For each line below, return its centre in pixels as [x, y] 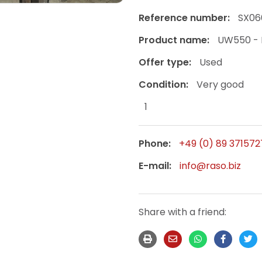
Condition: [163, 84]
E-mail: [155, 166]
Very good [220, 84]
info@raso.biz [210, 166]
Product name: [174, 40]
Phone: [154, 143]
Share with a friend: [182, 212]
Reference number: [184, 18]
